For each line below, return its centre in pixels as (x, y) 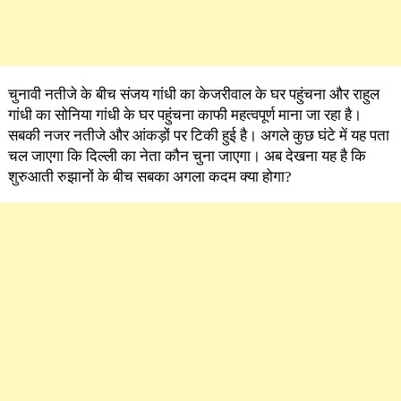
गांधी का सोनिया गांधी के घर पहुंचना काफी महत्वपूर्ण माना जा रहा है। (184, 115)
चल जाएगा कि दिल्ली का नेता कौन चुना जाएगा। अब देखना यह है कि (187, 156)
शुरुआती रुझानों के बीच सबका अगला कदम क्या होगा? (149, 176)
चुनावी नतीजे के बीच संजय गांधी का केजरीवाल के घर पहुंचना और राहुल (193, 94)
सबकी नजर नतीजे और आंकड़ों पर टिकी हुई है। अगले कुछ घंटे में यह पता (198, 135)
